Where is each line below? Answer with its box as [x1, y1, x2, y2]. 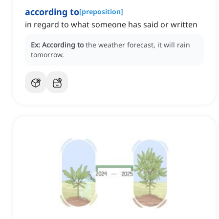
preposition [82, 7, 121, 17]
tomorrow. [31, 50, 64, 60]
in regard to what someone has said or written [25, 19, 197, 30]
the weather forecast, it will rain [86, 40, 190, 50]
